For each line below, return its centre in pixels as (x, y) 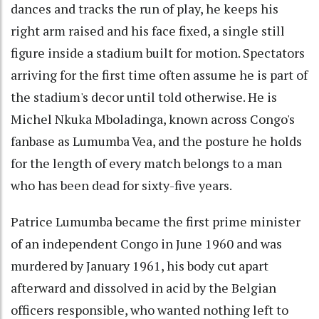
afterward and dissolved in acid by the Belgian (143, 287)
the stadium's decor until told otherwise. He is (144, 96)
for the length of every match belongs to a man (146, 163)
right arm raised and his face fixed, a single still (148, 30)
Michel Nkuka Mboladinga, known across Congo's (153, 119)
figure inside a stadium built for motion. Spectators (158, 52)
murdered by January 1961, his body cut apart (140, 265)
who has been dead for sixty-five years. (121, 185)
